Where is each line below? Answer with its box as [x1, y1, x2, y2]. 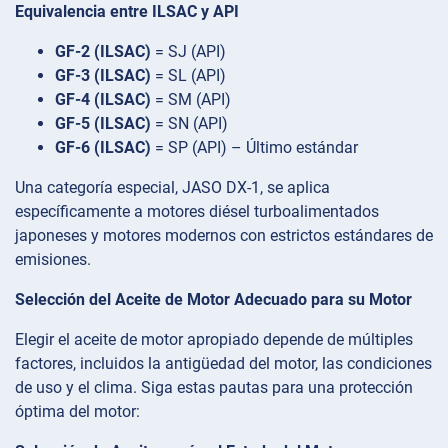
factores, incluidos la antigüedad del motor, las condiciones [15, 353, 432, 373]
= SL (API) [151, 65, 226, 85]
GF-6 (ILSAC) [55, 137, 151, 157]
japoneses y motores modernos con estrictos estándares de [15, 225, 433, 245]
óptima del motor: [15, 401, 140, 421]
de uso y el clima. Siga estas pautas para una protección [15, 377, 413, 397]
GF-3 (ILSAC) [55, 65, 151, 85]
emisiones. [15, 249, 91, 269]
